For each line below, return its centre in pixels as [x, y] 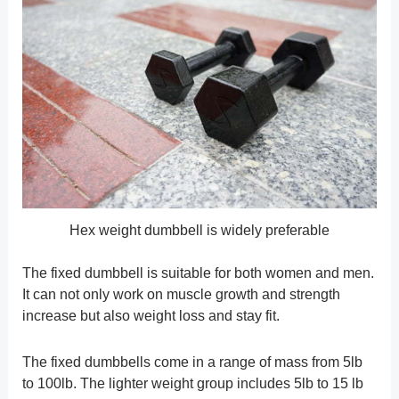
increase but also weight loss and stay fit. [151, 316]
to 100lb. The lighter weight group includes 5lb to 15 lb [192, 384]
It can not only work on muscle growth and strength [181, 295]
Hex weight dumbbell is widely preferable [199, 231]
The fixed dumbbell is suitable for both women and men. [198, 273]
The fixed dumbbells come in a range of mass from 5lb [192, 362]
